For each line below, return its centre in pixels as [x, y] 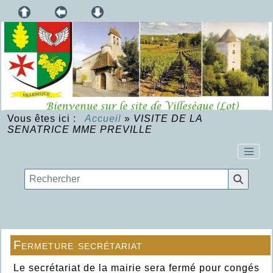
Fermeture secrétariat [78, 245]
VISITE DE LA [168, 118]
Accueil [103, 118]
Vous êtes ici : [45, 118]
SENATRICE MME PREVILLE [80, 129]
